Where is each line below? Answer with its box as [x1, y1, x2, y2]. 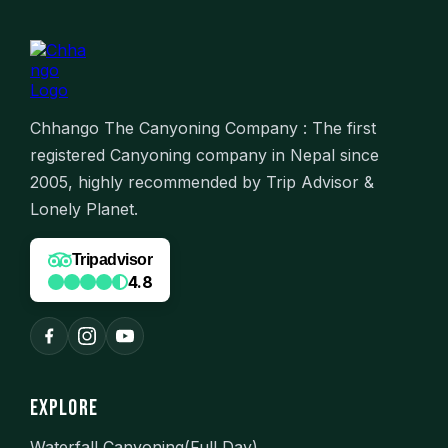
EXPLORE [30, 394, 98, 422]
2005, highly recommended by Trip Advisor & [30, 171, 374, 192]
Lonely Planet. [30, 198, 138, 219]
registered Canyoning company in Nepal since [30, 144, 379, 165]
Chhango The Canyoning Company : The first [30, 117, 376, 138]
